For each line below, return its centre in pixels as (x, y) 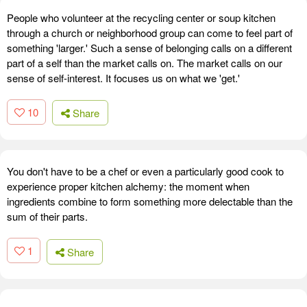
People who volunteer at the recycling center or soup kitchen (141, 17)
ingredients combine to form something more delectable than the (150, 201)
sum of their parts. (47, 217)
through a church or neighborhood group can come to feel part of (150, 32)
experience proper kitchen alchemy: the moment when (128, 186)
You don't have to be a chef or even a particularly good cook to (145, 171)
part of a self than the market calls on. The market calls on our (145, 62)
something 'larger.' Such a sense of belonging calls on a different (149, 47)
